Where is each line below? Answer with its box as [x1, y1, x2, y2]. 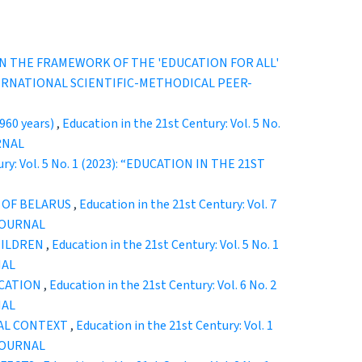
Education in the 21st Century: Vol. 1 [76, 317, 273, 335]
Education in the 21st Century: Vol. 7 [79, 196, 276, 214]
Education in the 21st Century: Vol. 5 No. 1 [52, 236, 279, 255]
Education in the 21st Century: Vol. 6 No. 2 [49, 276, 276, 295]
